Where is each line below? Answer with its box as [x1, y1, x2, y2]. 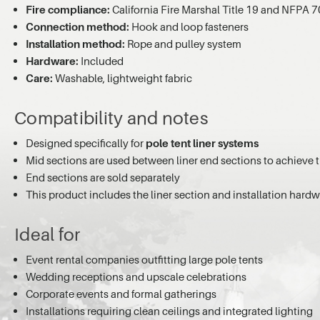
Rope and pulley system [125, 37, 242, 51]
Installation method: [26, 37, 126, 51]
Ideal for [14, 224, 81, 246]
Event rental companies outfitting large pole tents [26, 253, 264, 266]
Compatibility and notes [14, 107, 208, 129]
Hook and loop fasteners [129, 20, 249, 34]
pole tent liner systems [146, 136, 259, 150]
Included [79, 54, 124, 68]
